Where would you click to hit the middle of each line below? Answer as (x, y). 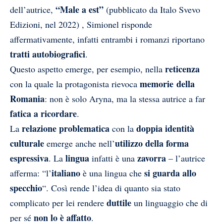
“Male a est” (80, 9)
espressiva (29, 158)
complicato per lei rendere (57, 203)
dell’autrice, (33, 9)
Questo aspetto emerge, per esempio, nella (87, 69)
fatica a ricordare (43, 113)
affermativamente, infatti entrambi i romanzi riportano (107, 39)
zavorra (152, 158)
